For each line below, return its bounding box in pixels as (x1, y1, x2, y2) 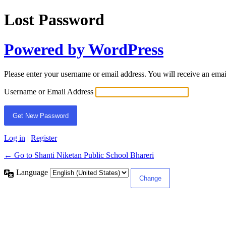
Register (31, 134, 57, 143)
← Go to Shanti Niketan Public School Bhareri (4, 151, 154, 160)
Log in (4, 134, 25, 143)
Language (16, 168, 50, 177)
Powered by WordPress (4, 40, 163, 59)
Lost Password (4, 11, 104, 29)
